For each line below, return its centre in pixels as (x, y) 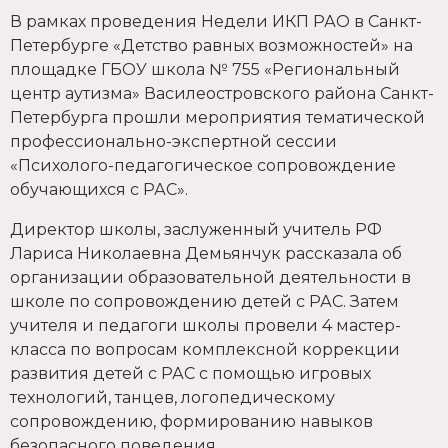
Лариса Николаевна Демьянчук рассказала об (206, 253)
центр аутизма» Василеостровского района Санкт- (222, 93)
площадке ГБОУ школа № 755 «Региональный (205, 69)
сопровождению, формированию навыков (191, 421)
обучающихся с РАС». (99, 189)
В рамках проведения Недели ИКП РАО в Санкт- (216, 21)
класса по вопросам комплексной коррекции (205, 349)
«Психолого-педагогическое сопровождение (203, 165)
